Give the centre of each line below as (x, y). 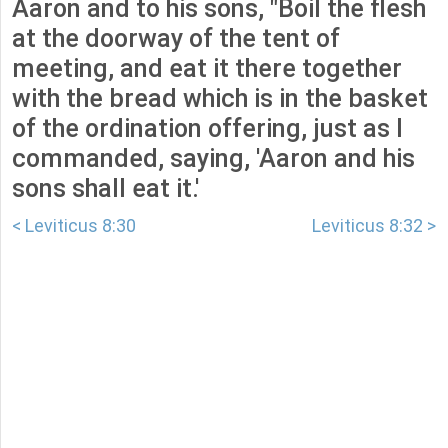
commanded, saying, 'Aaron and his (213, 159)
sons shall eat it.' (105, 189)
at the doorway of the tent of (176, 39)
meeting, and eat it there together (207, 69)
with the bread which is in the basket (220, 99)
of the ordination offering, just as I (207, 129)
